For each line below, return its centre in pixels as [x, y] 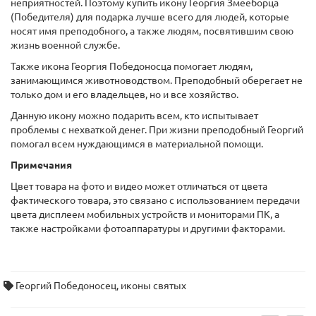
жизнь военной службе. [65, 45]
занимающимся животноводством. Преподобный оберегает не [157, 81]
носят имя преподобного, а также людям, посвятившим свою [152, 31]
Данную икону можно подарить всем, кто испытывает [134, 116]
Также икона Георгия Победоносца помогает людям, [132, 67]
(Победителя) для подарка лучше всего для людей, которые [150, 17]
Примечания [41, 165]
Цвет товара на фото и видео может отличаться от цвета [139, 187]
